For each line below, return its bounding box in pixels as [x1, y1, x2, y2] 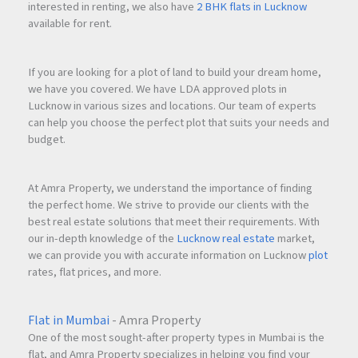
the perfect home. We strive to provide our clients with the [28, 196, 309, 213]
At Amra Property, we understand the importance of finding [28, 179, 312, 197]
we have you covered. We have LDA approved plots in [28, 80, 287, 97]
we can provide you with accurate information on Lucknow [28, 246, 308, 264]
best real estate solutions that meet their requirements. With [28, 213, 320, 230]
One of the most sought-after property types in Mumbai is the [28, 328, 324, 346]
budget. [28, 130, 66, 148]
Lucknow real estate [177, 229, 275, 247]
